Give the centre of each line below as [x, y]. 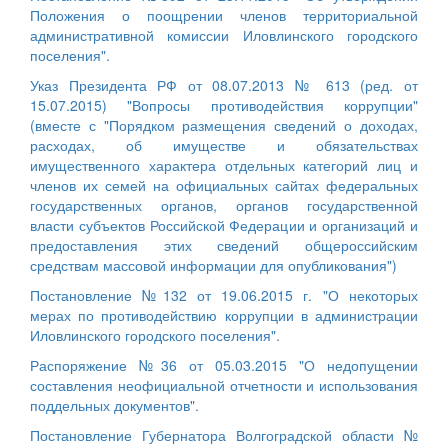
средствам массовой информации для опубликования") [213, 264]
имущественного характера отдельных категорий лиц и [224, 164]
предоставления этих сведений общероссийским [224, 244]
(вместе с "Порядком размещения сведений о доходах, [224, 124]
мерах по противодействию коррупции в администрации [224, 314]
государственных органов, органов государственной [224, 204]
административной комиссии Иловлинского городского [224, 34]
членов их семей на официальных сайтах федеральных [224, 184]
